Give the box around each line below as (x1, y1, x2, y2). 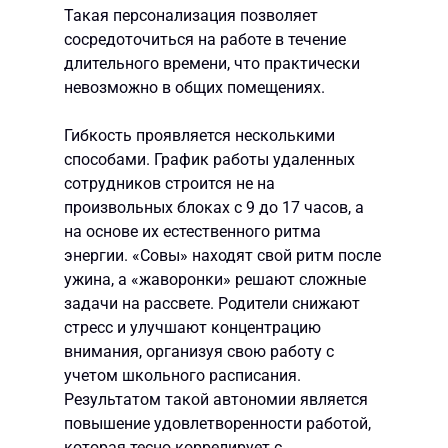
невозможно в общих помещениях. (64, 78, 325, 98)
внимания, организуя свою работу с (64, 342, 334, 362)
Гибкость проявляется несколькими (64, 126, 335, 146)
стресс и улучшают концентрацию (64, 318, 321, 338)
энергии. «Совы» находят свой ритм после (64, 246, 381, 266)
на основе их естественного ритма (64, 222, 321, 242)
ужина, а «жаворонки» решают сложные (64, 270, 366, 290)
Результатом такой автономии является (64, 390, 368, 410)
